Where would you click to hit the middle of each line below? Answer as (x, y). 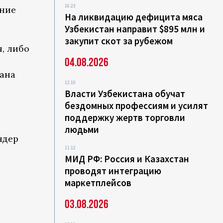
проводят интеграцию (113, 171)
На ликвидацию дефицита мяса (134, 17)
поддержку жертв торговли (125, 117)
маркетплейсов (98, 183)
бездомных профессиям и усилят (137, 106)
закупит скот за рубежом (119, 41)
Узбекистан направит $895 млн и (135, 29)
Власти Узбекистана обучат (125, 94)
